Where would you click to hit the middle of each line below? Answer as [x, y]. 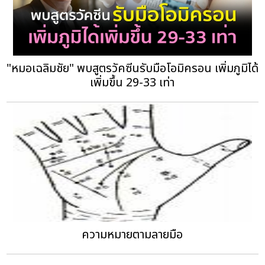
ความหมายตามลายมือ [132, 235]
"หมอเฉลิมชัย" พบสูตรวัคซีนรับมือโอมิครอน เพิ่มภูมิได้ [132, 68]
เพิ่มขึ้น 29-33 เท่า [132, 83]
